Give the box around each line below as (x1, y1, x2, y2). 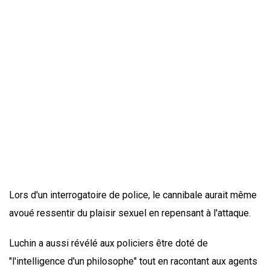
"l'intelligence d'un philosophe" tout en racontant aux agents (9, 255, 257, 267)
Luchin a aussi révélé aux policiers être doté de (9, 237, 208, 249)
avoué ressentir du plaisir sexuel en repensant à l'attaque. (9, 207, 251, 219)
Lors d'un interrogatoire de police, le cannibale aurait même (9, 189, 257, 201)
